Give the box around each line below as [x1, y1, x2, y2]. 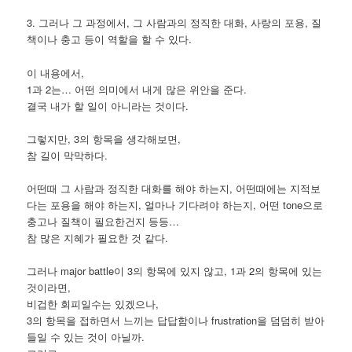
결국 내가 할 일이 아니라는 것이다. [27, 97, 189, 113]
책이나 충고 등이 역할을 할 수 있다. [27, 31, 192, 47]
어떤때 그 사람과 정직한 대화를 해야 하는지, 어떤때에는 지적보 [27, 180, 321, 196]
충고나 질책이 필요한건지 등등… [27, 213, 180, 229]
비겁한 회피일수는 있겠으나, [27, 295, 159, 311]
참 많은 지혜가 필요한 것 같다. [27, 229, 169, 245]
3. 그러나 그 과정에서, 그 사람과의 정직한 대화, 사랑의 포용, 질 [27, 15, 322, 31]
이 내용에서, [27, 64, 85, 80]
